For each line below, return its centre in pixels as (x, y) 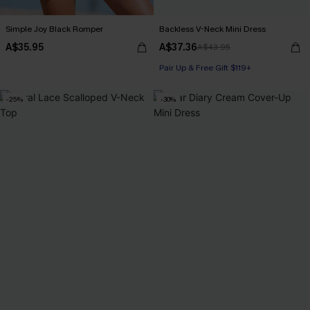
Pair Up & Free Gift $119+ (205, 68)
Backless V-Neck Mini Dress (212, 29)
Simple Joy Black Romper (54, 29)
